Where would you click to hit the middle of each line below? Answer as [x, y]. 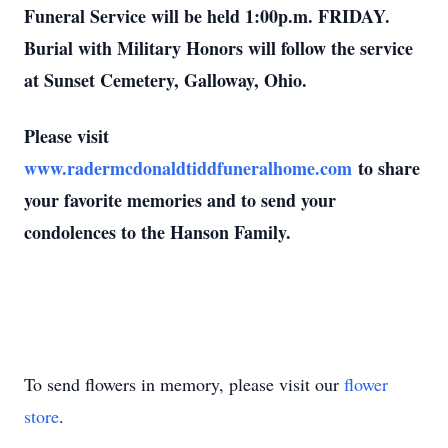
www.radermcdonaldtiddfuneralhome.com [188, 168]
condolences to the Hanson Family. [157, 232]
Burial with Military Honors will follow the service [218, 48]
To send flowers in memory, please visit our [184, 384]
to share [386, 168]
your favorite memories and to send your [180, 200]
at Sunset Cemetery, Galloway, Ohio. [168, 80]
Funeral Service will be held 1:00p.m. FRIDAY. [210, 16]
